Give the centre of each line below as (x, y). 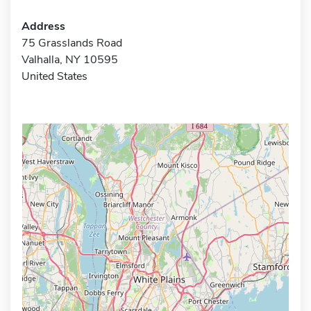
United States (54, 76)
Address (43, 26)
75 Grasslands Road (72, 43)
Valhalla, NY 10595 (70, 59)
